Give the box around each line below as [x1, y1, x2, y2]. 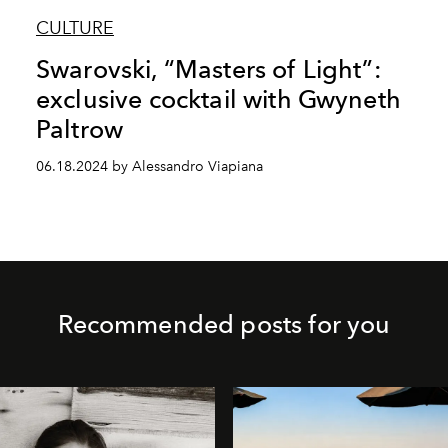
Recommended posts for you [57, 308, 391, 339]
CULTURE [35, 16, 114, 39]
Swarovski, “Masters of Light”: [35, 53, 382, 84]
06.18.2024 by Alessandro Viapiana [35, 157, 263, 175]
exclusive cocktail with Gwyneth [35, 83, 401, 114]
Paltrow [35, 113, 124, 144]
